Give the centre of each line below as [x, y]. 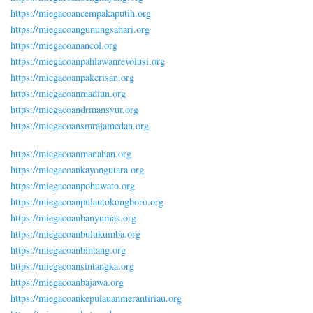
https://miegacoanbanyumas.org [73, 217]
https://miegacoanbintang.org [68, 249]
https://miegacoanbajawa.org [67, 282]
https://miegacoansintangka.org [72, 265]
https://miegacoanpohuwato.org [73, 185]
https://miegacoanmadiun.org [68, 94]
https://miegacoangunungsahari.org [80, 29]
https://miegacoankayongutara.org [77, 169]
